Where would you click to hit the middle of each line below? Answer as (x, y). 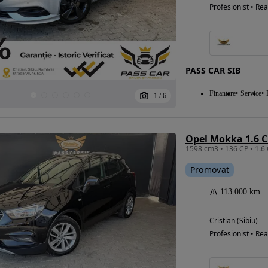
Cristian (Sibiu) (233, 220)
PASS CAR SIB (213, 70)
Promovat (210, 170)
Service (251, 93)
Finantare (222, 93)
